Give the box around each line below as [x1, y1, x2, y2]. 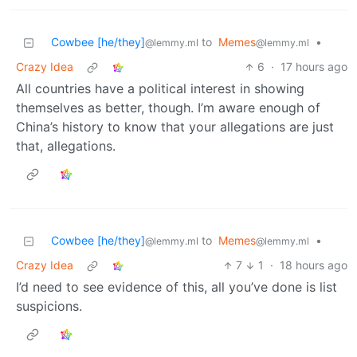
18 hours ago [280, 258, 347, 273]
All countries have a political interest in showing [16, 80, 304, 97]
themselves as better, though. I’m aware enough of [16, 100, 320, 116]
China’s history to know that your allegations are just [16, 119, 334, 135]
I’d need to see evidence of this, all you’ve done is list [16, 279, 337, 296]
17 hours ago [280, 60, 347, 74]
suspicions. [16, 298, 82, 315]
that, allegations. [16, 138, 116, 155]
